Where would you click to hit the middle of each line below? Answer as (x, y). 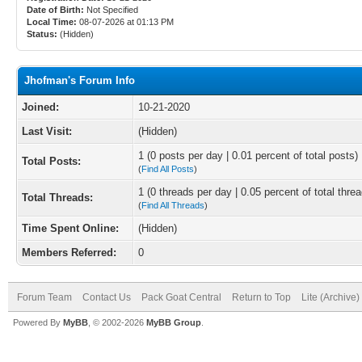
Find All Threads (173, 205)
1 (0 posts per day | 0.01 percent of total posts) (248, 156)
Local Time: (52, 22)
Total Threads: (57, 198)
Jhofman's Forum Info (80, 80)
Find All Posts (168, 169)
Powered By (38, 322)
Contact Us (107, 297)
